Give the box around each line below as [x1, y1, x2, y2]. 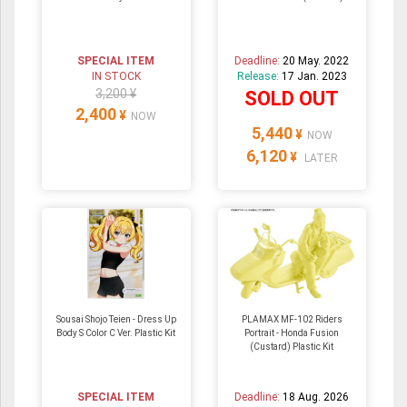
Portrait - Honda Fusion [244, 328, 340, 339]
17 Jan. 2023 [281, 70, 347, 84]
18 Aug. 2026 [283, 391, 350, 404]
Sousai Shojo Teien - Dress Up [55, 314, 176, 325]
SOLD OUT [244, 87, 340, 111]
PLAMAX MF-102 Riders [241, 314, 342, 325]
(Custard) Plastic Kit [250, 342, 334, 352]
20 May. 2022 [283, 55, 350, 68]
